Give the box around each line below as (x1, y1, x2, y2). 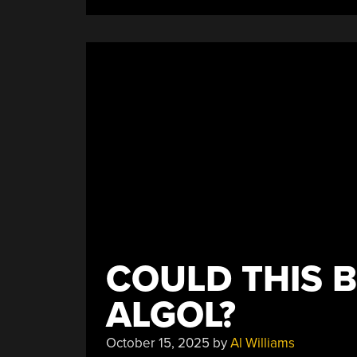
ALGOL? (105, 292, 236, 337)
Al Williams (229, 334, 295, 351)
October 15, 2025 (105, 334, 210, 351)
